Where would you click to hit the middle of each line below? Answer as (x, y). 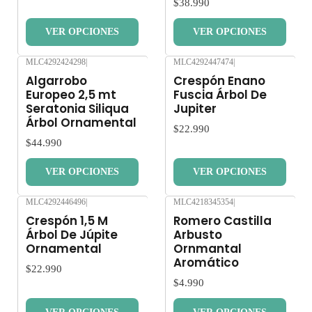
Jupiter (195, 108)
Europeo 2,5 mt (71, 94)
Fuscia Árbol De (220, 94)
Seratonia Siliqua (77, 108)
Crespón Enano (219, 80)
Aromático (206, 263)
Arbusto (198, 235)
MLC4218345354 (203, 202)
